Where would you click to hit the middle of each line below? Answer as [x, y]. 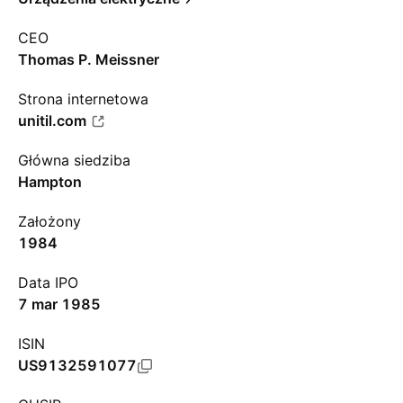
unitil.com [52, 121]
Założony [49, 221]
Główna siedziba [74, 160]
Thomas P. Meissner [89, 59]
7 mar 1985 [59, 304]
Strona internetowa [83, 99]
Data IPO [48, 282]
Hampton [50, 182]
